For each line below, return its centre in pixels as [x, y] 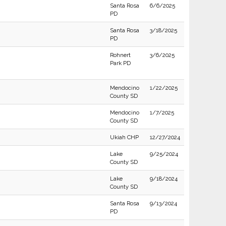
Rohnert [120, 55]
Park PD [120, 63]
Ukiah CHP [124, 137]
